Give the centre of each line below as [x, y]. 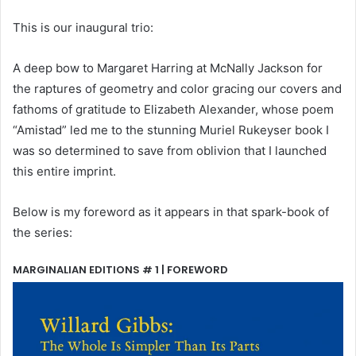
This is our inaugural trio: [83, 27]
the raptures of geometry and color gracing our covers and [177, 88]
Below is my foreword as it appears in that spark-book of [171, 211]
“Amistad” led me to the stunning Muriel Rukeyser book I [171, 130]
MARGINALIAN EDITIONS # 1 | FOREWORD [120, 269]
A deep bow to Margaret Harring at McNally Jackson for [168, 68]
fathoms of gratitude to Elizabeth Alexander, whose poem [173, 109]
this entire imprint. [64, 171]
